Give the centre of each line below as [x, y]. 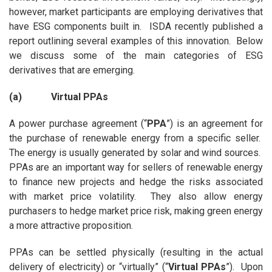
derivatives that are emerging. [72, 70]
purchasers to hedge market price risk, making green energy [136, 211]
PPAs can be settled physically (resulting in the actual [136, 253]
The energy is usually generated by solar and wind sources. [136, 153]
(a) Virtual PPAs [58, 97]
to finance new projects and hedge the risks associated [136, 182]
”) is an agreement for [215, 124]
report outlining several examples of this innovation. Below [136, 41]
